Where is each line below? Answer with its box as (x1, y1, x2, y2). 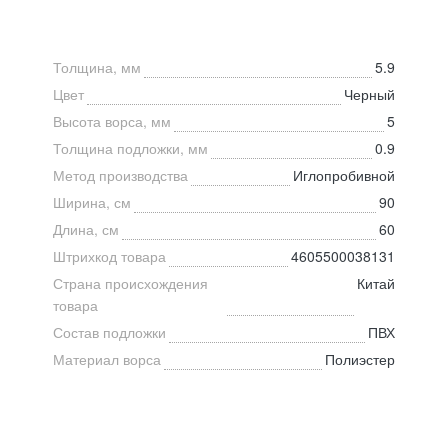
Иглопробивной (293, 164, 395, 185)
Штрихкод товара (53, 245, 166, 266)
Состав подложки (53, 321, 166, 342)
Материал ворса (53, 348, 161, 369)
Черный (344, 83, 395, 104)
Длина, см (53, 218, 119, 239)
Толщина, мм (53, 56, 141, 77)
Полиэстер (325, 348, 395, 369)
